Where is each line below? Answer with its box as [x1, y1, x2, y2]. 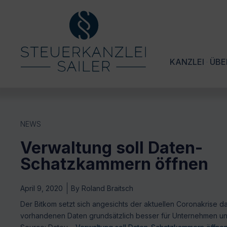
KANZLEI [170, 57, 204, 67]
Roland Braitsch [80, 184, 133, 193]
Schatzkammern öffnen [20, 154, 208, 174]
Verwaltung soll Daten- [20, 138, 203, 158]
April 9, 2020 [20, 184, 63, 193]
